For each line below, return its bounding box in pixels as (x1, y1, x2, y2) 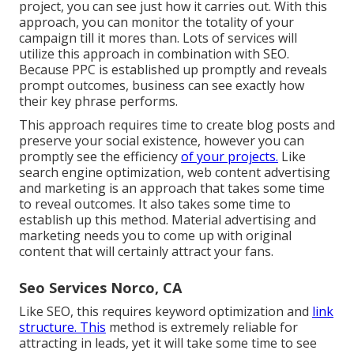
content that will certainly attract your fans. (19, 243, 273, 261)
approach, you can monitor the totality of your (19, 13, 294, 32)
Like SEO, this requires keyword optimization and (19, 303, 312, 321)
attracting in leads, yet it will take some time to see (19, 334, 317, 352)
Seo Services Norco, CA (19, 278, 182, 298)
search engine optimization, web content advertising (19, 164, 330, 182)
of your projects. (181, 148, 278, 166)
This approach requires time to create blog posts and (19, 116, 335, 134)
